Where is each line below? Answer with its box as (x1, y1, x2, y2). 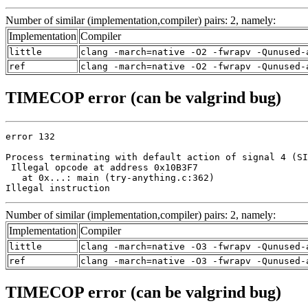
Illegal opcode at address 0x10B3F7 (5, 162, 198, 173)
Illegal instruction (5, 183, 110, 194)
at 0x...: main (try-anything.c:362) (5, 173, 214, 184)
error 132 (5, 131, 55, 142)
